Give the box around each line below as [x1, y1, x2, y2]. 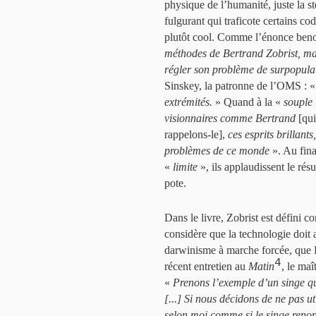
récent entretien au [164, 260, 248, 273]
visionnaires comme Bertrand [164, 112, 296, 125]
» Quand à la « [212, 96, 284, 109]
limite [173, 161, 197, 174]
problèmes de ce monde [164, 145, 269, 157]
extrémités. [164, 96, 212, 109]
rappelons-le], [164, 128, 225, 141]
